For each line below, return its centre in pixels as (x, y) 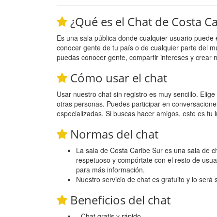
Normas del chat (113, 134)
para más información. (110, 169)
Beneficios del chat (119, 200)
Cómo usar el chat (117, 77)
